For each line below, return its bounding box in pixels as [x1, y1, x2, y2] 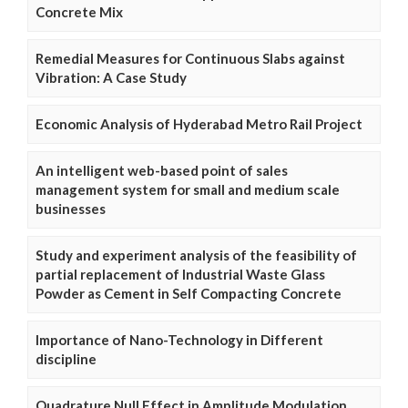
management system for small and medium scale [36, 181, 340, 199]
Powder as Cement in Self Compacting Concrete [36, 285, 342, 302]
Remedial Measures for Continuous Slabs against [36, 50, 345, 67]
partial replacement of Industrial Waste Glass [36, 266, 325, 283]
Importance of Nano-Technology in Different [36, 331, 323, 349]
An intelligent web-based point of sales [36, 162, 288, 179]
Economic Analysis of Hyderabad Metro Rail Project [36, 116, 362, 133]
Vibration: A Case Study [36, 69, 187, 87]
